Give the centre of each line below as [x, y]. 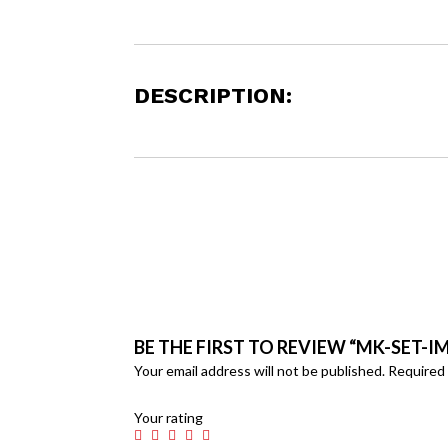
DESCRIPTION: [213, 95]
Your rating [169, 417]
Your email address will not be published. [260, 370]
